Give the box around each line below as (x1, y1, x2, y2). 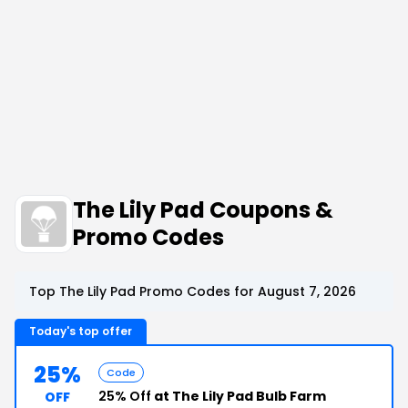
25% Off (98, 387, 151, 405)
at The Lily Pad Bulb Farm (151, 387, 326, 405)
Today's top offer (29, 323, 132, 339)
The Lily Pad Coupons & (73, 195, 333, 225)
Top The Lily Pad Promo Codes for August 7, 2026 (29, 282, 356, 301)
